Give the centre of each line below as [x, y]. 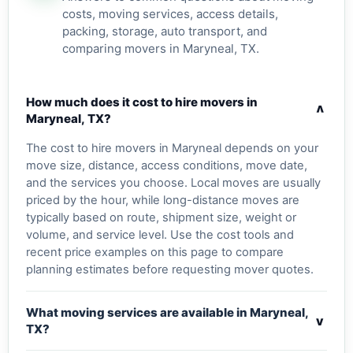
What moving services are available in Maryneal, [167, 313]
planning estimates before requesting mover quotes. [170, 270]
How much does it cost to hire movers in [142, 102]
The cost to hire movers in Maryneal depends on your [172, 149]
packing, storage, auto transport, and [165, 32]
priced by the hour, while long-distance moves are [163, 201]
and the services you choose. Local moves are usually [173, 183]
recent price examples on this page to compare [155, 253]
